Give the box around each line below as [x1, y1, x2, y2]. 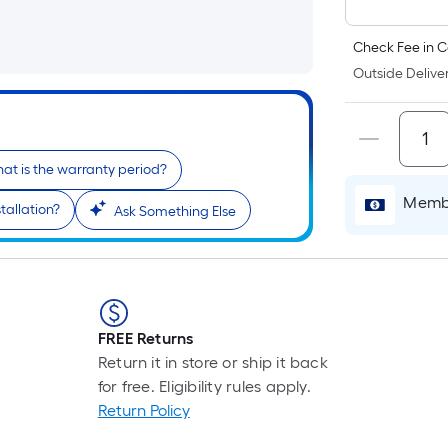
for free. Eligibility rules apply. [97, 377, 311, 396]
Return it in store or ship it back [97, 353, 328, 372]
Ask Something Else [114, 203, 236, 220]
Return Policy [97, 401, 190, 420]
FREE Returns [97, 329, 194, 348]
